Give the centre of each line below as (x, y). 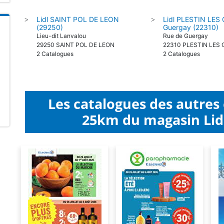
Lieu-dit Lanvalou (61, 36)
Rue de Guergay (186, 36)
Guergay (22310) (191, 27)
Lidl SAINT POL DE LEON (78, 19)
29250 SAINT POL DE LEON (75, 45)
